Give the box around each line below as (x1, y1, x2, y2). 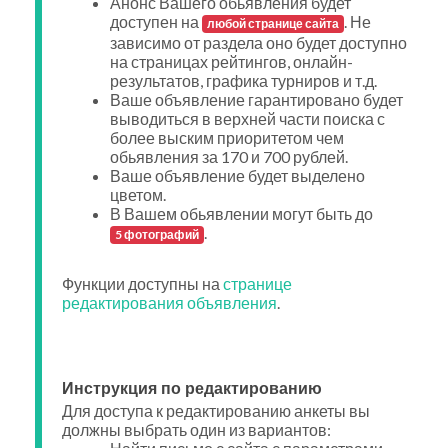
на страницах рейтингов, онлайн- (110, 52, 353, 72)
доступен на (110, 12, 202, 32)
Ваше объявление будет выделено (110, 166, 365, 186)
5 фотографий (114, 227, 199, 243)
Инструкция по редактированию (62, 377, 322, 401)
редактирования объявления (62, 293, 277, 313)
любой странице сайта (206, 16, 339, 32)
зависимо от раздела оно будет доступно (110, 33, 407, 53)
